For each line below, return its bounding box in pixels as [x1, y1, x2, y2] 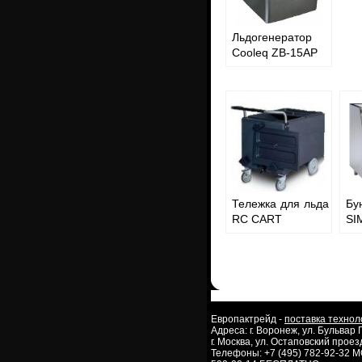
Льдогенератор [232, 31, 312, 44]
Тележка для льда [232, 197, 329, 210]
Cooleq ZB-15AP [232, 46, 318, 59]
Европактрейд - [211, 314, 284, 325]
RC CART [232, 213, 282, 225]
